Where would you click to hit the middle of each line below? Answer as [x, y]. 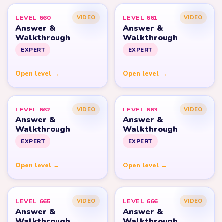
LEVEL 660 [33, 18]
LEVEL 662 [33, 109]
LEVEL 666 [140, 201]
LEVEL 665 [33, 201]
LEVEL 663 [140, 109]
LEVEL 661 [140, 18]
